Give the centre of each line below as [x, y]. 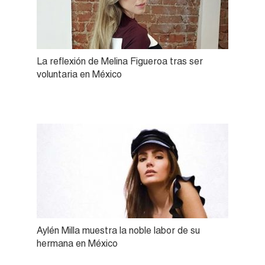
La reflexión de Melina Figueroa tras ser [120, 61]
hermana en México [77, 243]
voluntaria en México [79, 74]
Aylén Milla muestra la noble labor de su [118, 230]
